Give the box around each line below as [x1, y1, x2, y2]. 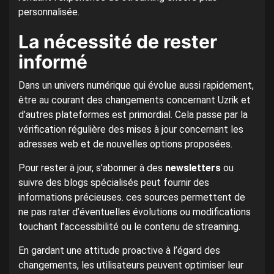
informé [18, 51, 87, 73]
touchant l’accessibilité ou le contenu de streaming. [18, 221, 240, 233]
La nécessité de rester [18, 31, 217, 53]
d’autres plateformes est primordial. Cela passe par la [18, 109, 248, 121]
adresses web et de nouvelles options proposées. [18, 138, 232, 150]
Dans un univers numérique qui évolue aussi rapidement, [18, 80, 254, 92]
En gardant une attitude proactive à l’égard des [18, 245, 220, 257]
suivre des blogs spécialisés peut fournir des [18, 177, 209, 189]
